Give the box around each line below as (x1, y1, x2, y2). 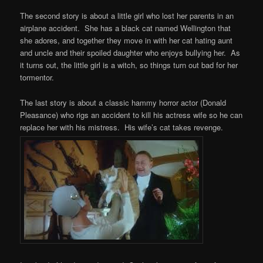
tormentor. (20, 72, 55, 83)
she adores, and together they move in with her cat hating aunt (20, 35, 233, 46)
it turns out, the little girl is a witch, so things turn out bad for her (20, 59, 238, 71)
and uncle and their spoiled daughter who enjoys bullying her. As (20, 47, 241, 59)
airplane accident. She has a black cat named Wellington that (20, 22, 231, 34)
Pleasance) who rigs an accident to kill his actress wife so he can (20, 109, 243, 120)
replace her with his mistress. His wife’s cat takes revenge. (20, 121, 224, 133)
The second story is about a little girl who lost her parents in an (20, 10, 234, 22)
